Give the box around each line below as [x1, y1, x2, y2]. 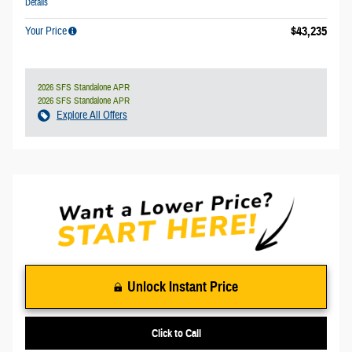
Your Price [25, 24, 67, 38]
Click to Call [151, 326, 201, 340]
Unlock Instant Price [127, 278, 238, 296]
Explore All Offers [57, 108, 127, 123]
